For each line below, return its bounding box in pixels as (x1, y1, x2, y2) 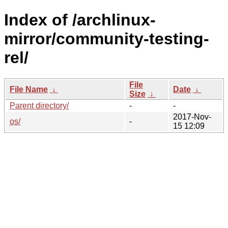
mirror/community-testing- (4, 30, 209, 48)
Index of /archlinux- (4, 11, 156, 30)
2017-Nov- (173, 112, 211, 121)
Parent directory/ (10, 101, 69, 110)
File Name (10, 84, 48, 94)
